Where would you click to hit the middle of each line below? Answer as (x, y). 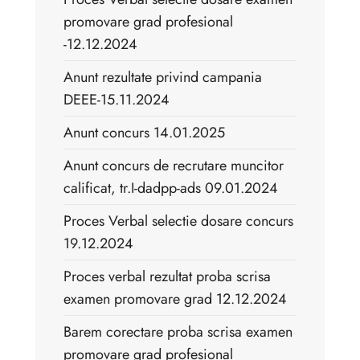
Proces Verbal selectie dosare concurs (178, 221)
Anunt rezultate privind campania (163, 78)
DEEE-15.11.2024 (117, 100)
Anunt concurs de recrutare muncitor (174, 166)
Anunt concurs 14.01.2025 (144, 133)
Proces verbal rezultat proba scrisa (167, 277)
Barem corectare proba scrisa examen (178, 332)
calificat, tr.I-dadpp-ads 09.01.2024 (171, 188)
